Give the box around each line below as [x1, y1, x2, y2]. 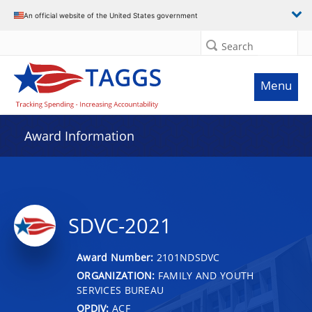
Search [221, 40, 253, 53]
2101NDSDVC [156, 250, 220, 264]
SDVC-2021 [68, 212, 172, 240]
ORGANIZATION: [77, 268, 155, 282]
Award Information [24, 127, 134, 144]
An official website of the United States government [24, 10, 198, 19]
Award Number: [77, 250, 157, 264]
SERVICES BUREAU [77, 283, 164, 297]
